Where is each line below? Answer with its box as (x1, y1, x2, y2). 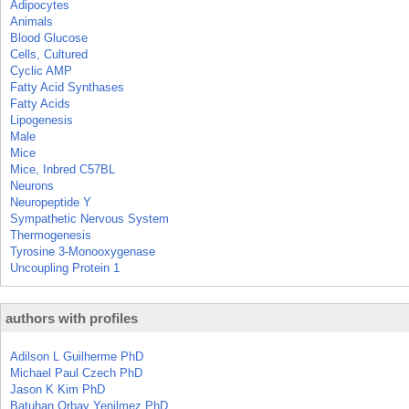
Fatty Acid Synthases (10, 80, 124, 94)
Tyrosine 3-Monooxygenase (10, 245, 155, 258)
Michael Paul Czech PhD (10, 366, 142, 380)
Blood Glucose (10, 31, 88, 45)
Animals (10, 15, 53, 28)
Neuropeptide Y (10, 195, 91, 209)
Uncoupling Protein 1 (10, 261, 120, 275)
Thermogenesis (10, 228, 91, 242)
